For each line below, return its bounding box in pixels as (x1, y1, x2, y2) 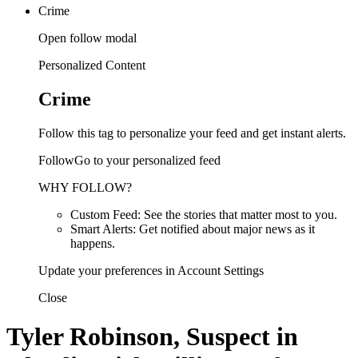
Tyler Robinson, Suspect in (6, 322, 298, 352)
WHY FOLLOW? (38, 180, 132, 194)
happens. (70, 236, 115, 250)
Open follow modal (38, 30, 137, 45)
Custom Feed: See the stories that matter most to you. (70, 207, 337, 221)
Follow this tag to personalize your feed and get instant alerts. (38, 125, 346, 140)
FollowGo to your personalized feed (38, 153, 221, 167)
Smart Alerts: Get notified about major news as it (70, 221, 315, 236)
